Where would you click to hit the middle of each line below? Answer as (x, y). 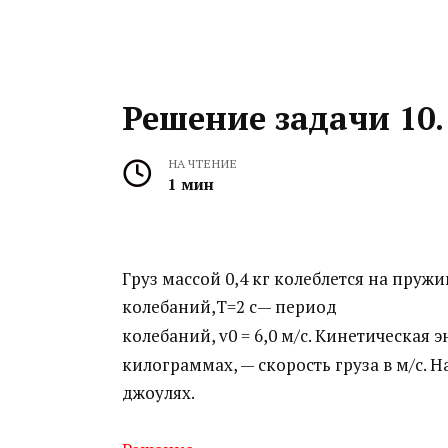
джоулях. (158, 392)
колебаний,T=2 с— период (229, 307)
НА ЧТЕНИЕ (202, 163)
